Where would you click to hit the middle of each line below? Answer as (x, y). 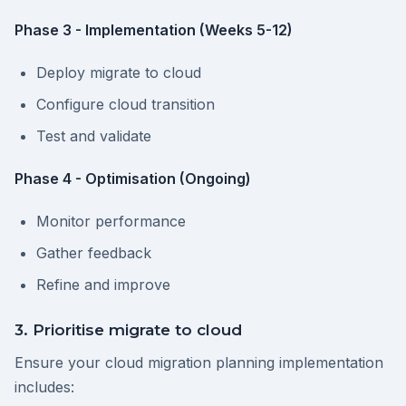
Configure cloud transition (126, 105)
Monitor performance (111, 222)
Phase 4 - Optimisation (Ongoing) (133, 179)
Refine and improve (103, 285)
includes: (44, 387)
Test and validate (94, 136)
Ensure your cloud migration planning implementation (199, 363)
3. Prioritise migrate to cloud (128, 330)
